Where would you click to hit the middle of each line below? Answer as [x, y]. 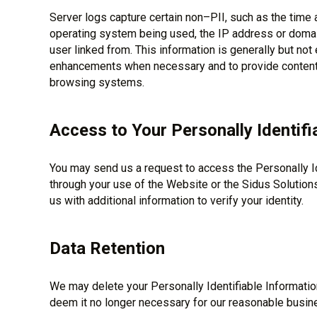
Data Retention [107, 248]
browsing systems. [97, 82]
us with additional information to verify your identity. [176, 201]
